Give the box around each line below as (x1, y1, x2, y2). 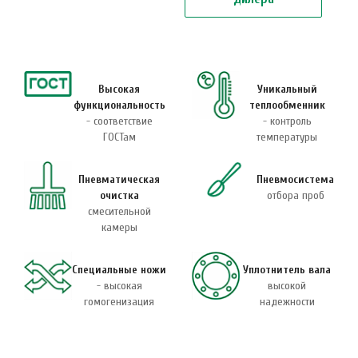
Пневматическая (78, 172, 160, 186)
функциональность (73, 97, 165, 112)
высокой (268, 278, 306, 292)
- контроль (262, 113, 312, 128)
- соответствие (86, 113, 153, 128)
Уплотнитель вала (243, 262, 331, 276)
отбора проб (266, 188, 324, 202)
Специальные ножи (72, 262, 166, 276)
